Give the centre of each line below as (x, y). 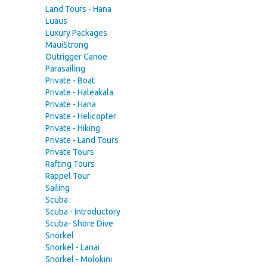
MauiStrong (67, 45)
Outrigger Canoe (76, 57)
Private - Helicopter (81, 116)
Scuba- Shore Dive (79, 223)
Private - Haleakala (79, 92)
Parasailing (65, 69)
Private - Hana (71, 104)
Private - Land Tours (82, 140)
